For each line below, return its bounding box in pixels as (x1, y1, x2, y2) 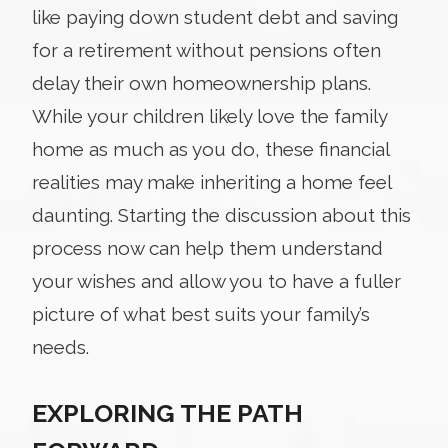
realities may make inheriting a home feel (32, 170, 391, 193)
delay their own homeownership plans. (32, 71, 371, 94)
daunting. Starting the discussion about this (32, 203, 411, 226)
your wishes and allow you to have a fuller (32, 269, 401, 292)
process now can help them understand (32, 236, 383, 259)
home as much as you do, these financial (32, 137, 389, 160)
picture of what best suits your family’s (32, 302, 370, 325)
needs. (32, 335, 89, 358)
